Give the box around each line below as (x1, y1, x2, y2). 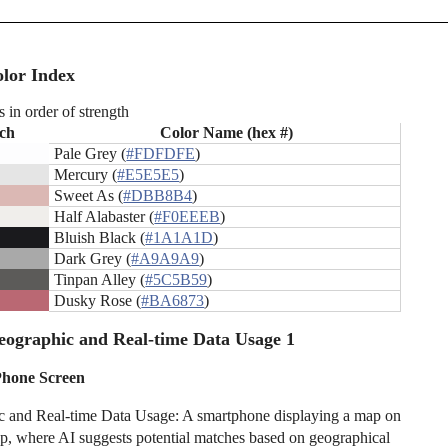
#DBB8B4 (123, 187, 193, 205)
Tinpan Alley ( (54, 271, 146, 289)
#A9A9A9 (131, 250, 200, 268)
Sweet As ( (54, 187, 124, 205)
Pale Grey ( (54, 145, 127, 163)
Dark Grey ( (54, 250, 132, 268)
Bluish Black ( (54, 229, 146, 247)
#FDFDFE (126, 145, 196, 163)
